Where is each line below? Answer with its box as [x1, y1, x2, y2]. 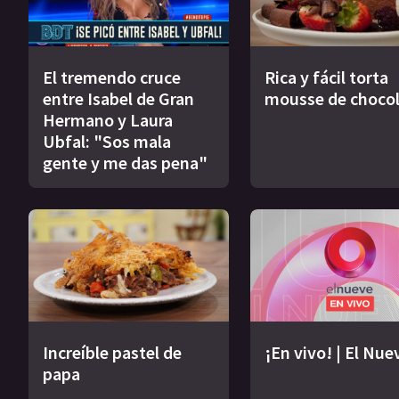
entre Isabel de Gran [43, 87, 194, 110]
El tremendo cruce [43, 66, 181, 89]
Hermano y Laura [43, 109, 173, 132]
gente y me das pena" [43, 151, 208, 175]
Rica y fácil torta [264, 66, 388, 89]
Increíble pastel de [43, 341, 182, 364]
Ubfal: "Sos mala [43, 130, 171, 153]
